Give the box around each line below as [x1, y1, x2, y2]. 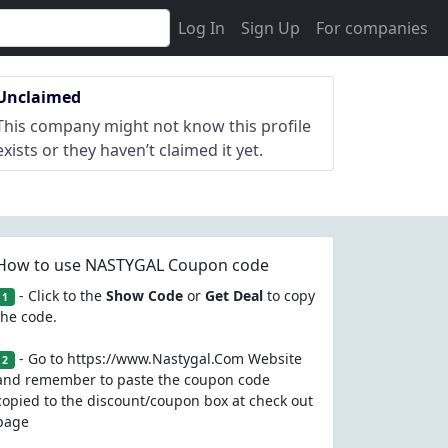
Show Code [105, 286, 183, 305]
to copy [262, 286, 315, 305]
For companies [316, 17, 428, 39]
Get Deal [204, 286, 263, 305]
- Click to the [14, 286, 106, 305]
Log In [178, 17, 225, 39]
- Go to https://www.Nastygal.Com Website [14, 349, 302, 368]
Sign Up [241, 17, 300, 39]
